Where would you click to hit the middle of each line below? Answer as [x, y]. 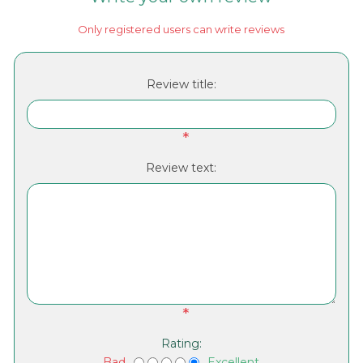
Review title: [181, 85]
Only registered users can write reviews [181, 30]
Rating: [181, 344]
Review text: [181, 168]
